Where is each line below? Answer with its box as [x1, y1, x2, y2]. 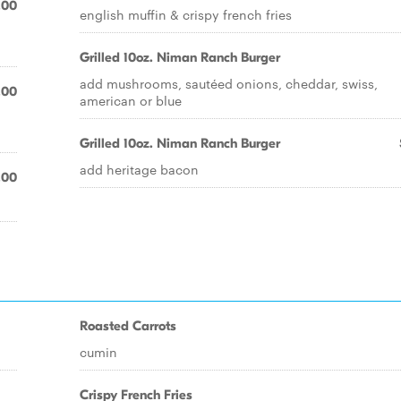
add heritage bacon [80, 160, 199, 178]
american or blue [80, 91, 182, 109]
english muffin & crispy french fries [80, 5, 292, 23]
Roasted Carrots [80, 318, 176, 334]
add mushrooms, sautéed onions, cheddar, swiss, [80, 74, 378, 92]
